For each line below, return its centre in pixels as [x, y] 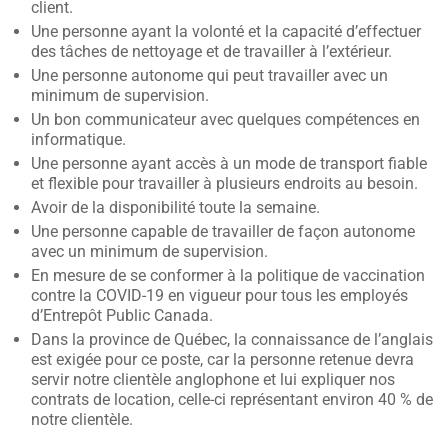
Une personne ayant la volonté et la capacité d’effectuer [226, 31]
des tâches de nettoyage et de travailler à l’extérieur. [211, 51]
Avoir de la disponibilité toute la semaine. [175, 207]
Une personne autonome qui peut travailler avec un [209, 75]
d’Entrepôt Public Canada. [122, 315]
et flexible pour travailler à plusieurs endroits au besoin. [224, 183]
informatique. [78, 139]
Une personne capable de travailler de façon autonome [223, 231]
